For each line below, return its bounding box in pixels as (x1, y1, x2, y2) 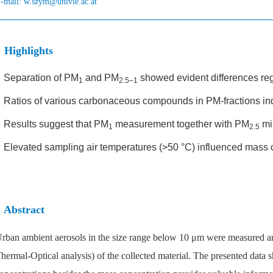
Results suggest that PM (3, 119, 108, 129)
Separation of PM (3, 73, 79, 83)
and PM (82, 73, 119, 83)
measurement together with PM (112, 119, 249, 129)
